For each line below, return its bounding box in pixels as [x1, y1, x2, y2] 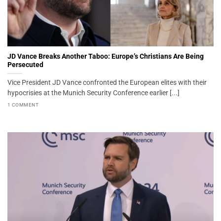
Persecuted [7, 61, 43, 69]
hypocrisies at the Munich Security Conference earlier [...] [7, 89, 180, 97]
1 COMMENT [7, 102, 39, 108]
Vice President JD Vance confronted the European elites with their [7, 78, 207, 87]
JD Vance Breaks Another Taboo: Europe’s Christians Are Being [7, 52, 204, 61]
